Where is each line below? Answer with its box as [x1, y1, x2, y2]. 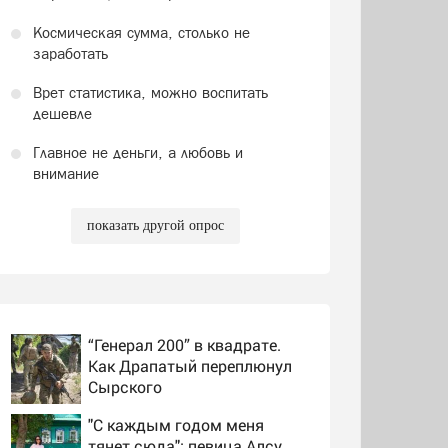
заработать [32, 44, 108, 62]
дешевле [32, 104, 92, 122]
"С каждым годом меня [87, 413, 264, 435]
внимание [32, 164, 99, 182]
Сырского [87, 375, 162, 397]
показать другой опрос [86, 217, 224, 233]
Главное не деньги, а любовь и [32, 143, 243, 161]
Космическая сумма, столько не [32, 23, 250, 41]
